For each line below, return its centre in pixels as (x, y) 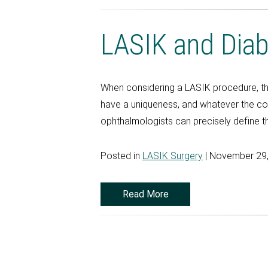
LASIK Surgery (173, 156)
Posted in (121, 156)
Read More (145, 194)
